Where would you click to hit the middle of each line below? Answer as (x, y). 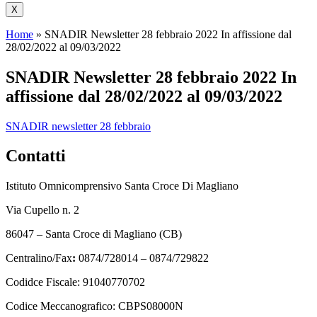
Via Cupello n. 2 (42, 210)
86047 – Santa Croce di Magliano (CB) (94, 234)
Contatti (36, 156)
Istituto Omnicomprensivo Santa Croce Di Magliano (122, 186)
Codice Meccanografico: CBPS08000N (94, 306)
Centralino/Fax (39, 258)
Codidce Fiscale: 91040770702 (75, 282)
